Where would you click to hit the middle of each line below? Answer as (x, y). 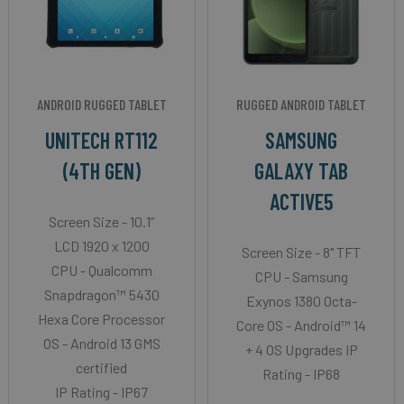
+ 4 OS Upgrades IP (301, 350)
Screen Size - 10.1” (102, 222)
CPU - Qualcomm (101, 271)
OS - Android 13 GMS (101, 344)
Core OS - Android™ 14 (302, 326)
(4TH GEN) (101, 171)
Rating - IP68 (302, 374)
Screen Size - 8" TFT (302, 252)
